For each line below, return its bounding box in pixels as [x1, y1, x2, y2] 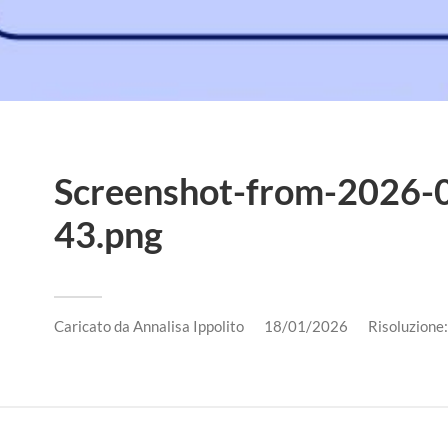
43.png [54, 212, 163, 257]
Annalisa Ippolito [133, 317, 244, 336]
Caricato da [54, 317, 133, 336]
